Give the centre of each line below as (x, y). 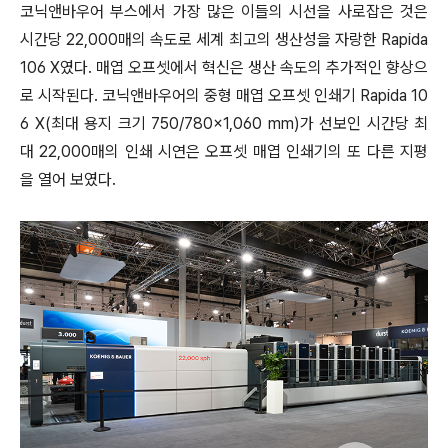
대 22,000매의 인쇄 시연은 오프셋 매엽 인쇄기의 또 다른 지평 (224, 151)
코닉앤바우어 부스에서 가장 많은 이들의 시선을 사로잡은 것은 (224, 11)
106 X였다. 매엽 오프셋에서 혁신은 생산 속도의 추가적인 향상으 (224, 67)
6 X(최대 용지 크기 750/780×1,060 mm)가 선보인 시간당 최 (224, 123)
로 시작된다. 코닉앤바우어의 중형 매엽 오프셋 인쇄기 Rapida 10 (224, 95)
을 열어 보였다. (68, 179)
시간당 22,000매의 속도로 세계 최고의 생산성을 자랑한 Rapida (224, 39)
